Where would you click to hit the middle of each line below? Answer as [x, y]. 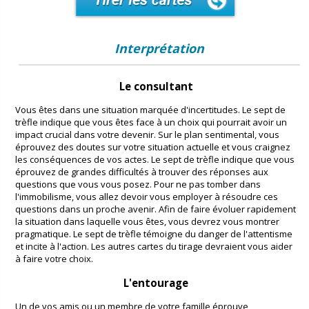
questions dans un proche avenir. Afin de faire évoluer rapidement [156, 209]
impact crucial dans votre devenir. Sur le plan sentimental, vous [147, 135]
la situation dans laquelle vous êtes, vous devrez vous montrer [147, 222]
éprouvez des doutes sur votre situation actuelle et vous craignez [153, 147]
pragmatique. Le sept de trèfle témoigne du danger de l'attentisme [154, 234]
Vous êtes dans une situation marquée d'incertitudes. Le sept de [150, 110]
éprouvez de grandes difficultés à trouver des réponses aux [142, 172]
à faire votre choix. [54, 259]
